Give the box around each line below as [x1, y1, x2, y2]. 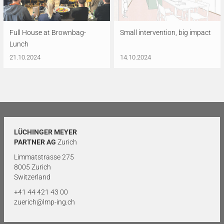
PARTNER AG [14, 138, 56, 146]
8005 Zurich [14, 163, 51, 171]
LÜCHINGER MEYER [14, 128, 77, 136]
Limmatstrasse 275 [14, 153, 74, 161]
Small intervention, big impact [120, 28, 211, 37]
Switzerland [14, 173, 50, 181]
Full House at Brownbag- [9, 28, 86, 37]
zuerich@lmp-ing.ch [14, 198, 75, 206]
